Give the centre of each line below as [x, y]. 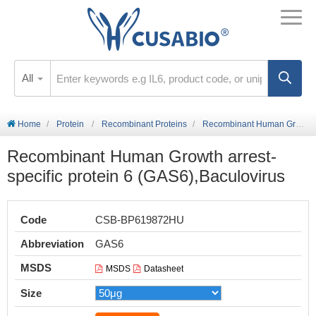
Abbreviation [52, 244]
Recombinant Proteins [144, 124]
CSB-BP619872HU [140, 220]
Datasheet [164, 269]
